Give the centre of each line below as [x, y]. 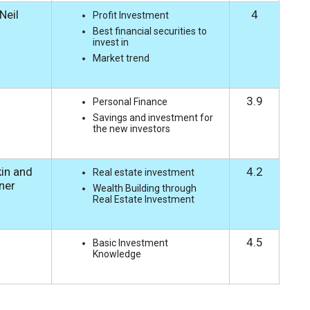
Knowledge [117, 254]
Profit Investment [131, 15]
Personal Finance [131, 101]
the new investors [131, 128]
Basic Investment [130, 243]
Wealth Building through [144, 188]
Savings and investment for [153, 117]
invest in [111, 42]
